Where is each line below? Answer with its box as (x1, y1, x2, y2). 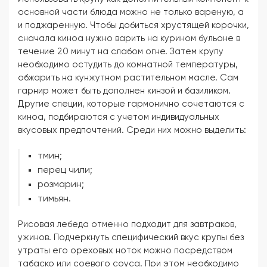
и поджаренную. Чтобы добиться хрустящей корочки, (18, 21, 249, 30)
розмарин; (38, 180, 84, 190)
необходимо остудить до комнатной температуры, (18, 60, 238, 69)
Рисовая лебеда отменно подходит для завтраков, (18, 220, 237, 229)
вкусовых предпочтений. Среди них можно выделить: (18, 126, 246, 135)
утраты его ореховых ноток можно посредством (18, 246, 232, 255)
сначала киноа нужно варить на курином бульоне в (18, 34, 240, 43)
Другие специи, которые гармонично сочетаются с (18, 100, 244, 108)
